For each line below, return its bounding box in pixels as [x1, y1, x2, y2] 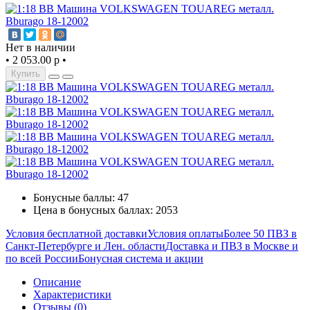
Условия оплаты [147, 228, 224, 240]
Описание [33, 276, 81, 289]
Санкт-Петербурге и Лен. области [6, 240, 165, 253]
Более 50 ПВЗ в [224, 228, 297, 240]
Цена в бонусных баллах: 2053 [33, 204, 178, 217]
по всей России [6, 253, 78, 265]
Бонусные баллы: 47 [33, 192, 129, 204]
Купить [11, 69, 40, 80]
